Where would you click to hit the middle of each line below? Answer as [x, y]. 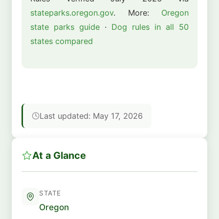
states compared [62, 41]
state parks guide [65, 27]
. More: [137, 13]
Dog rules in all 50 [150, 27]
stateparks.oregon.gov [72, 13]
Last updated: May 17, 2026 [91, 116]
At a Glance [59, 155]
